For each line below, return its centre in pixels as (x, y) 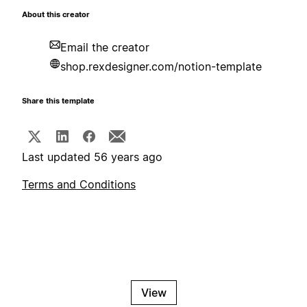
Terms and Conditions (79, 185)
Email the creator (105, 48)
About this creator (56, 15)
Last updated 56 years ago (92, 157)
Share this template (58, 101)
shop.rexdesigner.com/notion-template (161, 67)
